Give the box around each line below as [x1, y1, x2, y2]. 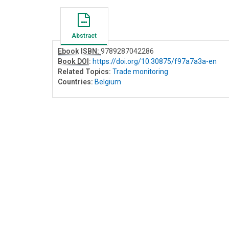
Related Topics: [58, 67, 111, 76]
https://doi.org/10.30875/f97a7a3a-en [93, 57, 217, 65]
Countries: [58, 77, 93, 86]
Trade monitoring [112, 67, 168, 76]
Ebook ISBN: [58, 47, 101, 55]
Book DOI [58, 57, 89, 65]
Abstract [71, 32, 97, 39]
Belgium [95, 77, 121, 86]
